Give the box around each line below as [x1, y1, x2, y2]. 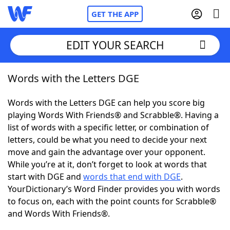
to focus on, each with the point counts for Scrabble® [8, 196, 216, 207]
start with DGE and [8, 171, 83, 182]
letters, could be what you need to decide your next [8, 134, 207, 145]
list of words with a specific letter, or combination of [8, 122, 209, 133]
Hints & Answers [107, 184, 171, 196]
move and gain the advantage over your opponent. [8, 146, 205, 158]
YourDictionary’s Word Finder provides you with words [8, 183, 220, 195]
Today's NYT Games [28, 184, 107, 196]
